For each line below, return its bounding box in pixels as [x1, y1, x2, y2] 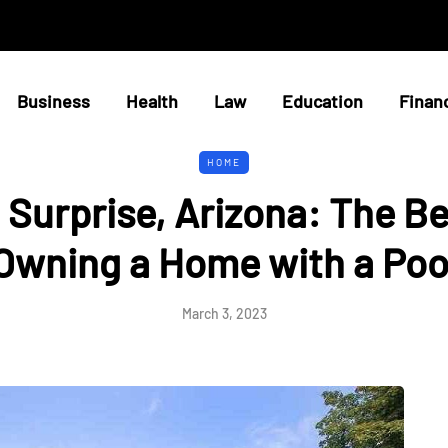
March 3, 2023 [181, 305, 267, 322]
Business [16, 90, 90, 112]
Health [125, 90, 178, 112]
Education [281, 90, 363, 112]
